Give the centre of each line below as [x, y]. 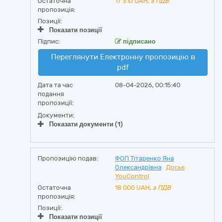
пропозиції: [55, 103]
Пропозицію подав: [68, 158]
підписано [138, 41]
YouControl [132, 176]
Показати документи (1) [86, 124]
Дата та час [55, 85]
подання [51, 94]
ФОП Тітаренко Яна [144, 158]
